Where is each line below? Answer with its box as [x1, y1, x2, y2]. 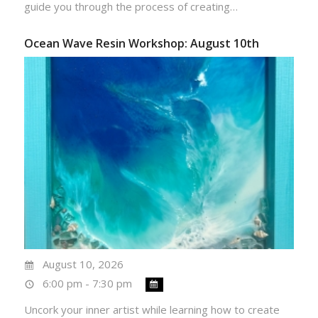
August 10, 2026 [43, 257, 124, 271]
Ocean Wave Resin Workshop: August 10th [23, 35, 259, 52]
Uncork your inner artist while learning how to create [23, 302, 280, 317]
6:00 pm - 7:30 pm [43, 276, 133, 290]
